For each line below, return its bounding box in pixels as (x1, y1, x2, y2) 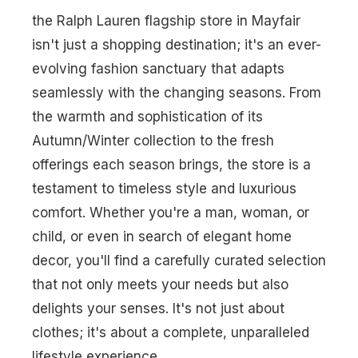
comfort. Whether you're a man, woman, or (32, 204, 309, 221)
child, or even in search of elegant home (32, 228, 292, 245)
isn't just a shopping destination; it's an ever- (32, 36, 321, 53)
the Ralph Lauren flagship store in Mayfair (32, 12, 300, 29)
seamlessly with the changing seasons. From (32, 84, 321, 101)
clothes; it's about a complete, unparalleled (32, 324, 309, 340)
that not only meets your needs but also (32, 276, 288, 292)
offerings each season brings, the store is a (32, 156, 311, 173)
